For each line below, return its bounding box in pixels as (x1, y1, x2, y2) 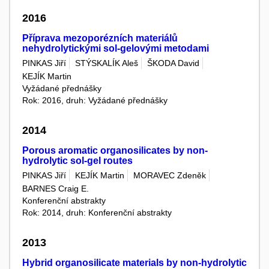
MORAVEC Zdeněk (133, 171, 206, 181)
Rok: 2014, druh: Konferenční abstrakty (22, 207, 172, 217)
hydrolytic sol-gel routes (22, 156, 133, 166)
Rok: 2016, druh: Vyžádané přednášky (22, 95, 168, 105)
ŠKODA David (147, 58, 199, 68)
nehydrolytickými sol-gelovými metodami (22, 43, 209, 54)
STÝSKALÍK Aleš (75, 58, 138, 68)
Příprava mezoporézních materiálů (22, 33, 178, 44)
